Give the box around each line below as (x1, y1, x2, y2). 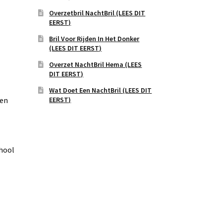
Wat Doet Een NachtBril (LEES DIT (49, 85, 152, 95)
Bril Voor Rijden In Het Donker (49, 34, 140, 43)
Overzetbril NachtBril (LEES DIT (49, 8, 146, 17)
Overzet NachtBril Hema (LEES (49, 59, 142, 69)
